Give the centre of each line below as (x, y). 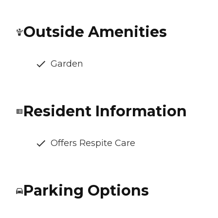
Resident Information (105, 111)
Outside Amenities (95, 32)
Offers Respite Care (93, 143)
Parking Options (86, 191)
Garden (67, 64)
